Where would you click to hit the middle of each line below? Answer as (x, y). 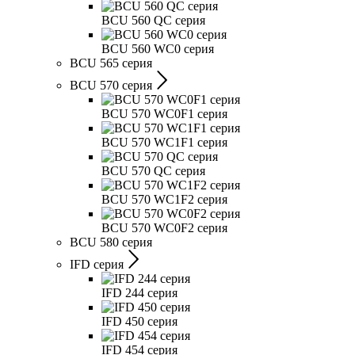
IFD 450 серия (139, 321)
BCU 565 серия (111, 63)
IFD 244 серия (139, 293)
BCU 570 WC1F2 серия (164, 199)
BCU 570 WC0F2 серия (164, 228)
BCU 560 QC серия (153, 20)
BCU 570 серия (111, 85)
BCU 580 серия (111, 242)
